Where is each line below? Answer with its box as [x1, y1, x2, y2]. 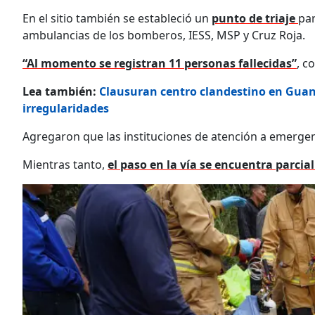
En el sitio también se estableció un [22, 10, 212, 26]
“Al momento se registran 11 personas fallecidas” [22, 55, 297, 71]
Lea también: [22, 83, 99, 99]
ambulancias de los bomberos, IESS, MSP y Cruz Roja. [22, 27, 305, 43]
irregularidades [22, 100, 109, 116]
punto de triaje [212, 10, 298, 26]
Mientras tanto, [22, 156, 108, 172]
